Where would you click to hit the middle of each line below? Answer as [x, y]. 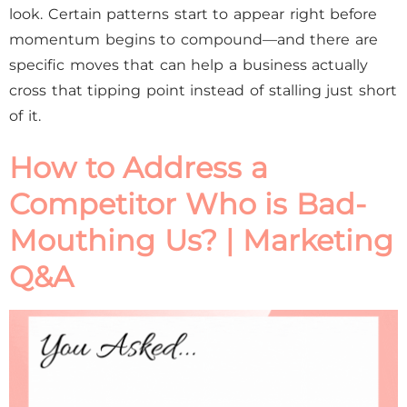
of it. [25, 116]
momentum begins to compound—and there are [194, 40]
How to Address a [139, 168]
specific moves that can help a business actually [189, 65]
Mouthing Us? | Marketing [201, 240]
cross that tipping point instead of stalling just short [203, 90]
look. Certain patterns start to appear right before [194, 14]
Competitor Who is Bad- [188, 204]
